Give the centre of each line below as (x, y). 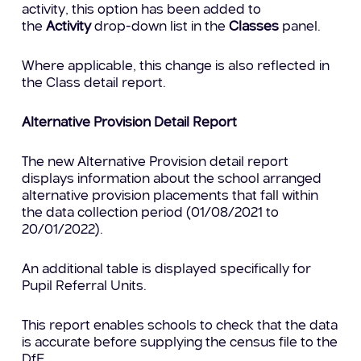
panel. (302, 27)
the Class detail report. (94, 84)
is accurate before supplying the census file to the (180, 343)
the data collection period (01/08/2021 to (151, 214)
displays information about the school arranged (172, 180)
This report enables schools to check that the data (180, 326)
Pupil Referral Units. (85, 287)
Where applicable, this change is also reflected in (176, 67)
